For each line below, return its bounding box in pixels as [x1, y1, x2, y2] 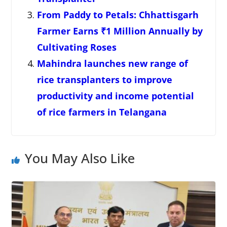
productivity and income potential [36, 90, 194, 102]
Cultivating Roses [36, 41, 117, 54]
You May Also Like [24, 149, 135, 168]
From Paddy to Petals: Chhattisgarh [36, 9, 199, 21]
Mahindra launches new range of [36, 57, 188, 70]
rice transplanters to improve [36, 73, 172, 86]
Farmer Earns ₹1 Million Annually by [36, 25, 203, 37]
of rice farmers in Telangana [36, 106, 167, 119]
